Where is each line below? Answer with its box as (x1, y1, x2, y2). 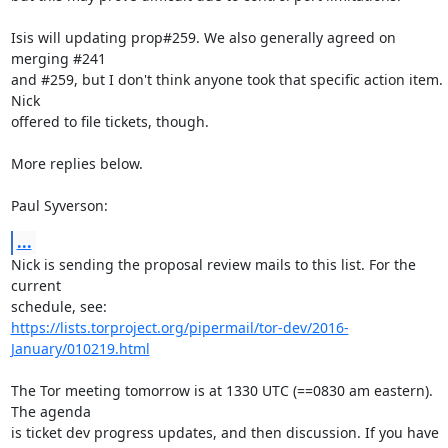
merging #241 (10, 49, 106, 68)
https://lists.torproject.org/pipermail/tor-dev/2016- (10, 318, 349, 337)
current (10, 276, 61, 295)
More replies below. (10, 154, 143, 173)
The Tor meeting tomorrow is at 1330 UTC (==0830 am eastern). (10, 381, 433, 400)
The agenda (10, 402, 91, 421)
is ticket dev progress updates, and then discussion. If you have (10, 423, 439, 442)
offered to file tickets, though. (10, 112, 209, 131)
